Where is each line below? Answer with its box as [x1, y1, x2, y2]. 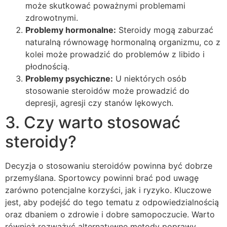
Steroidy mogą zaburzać [116, 24, 213, 35]
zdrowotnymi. [25, 12, 78, 23]
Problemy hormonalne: [25, 24, 116, 35]
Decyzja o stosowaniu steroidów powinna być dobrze [5, 160, 212, 171]
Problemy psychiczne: [25, 73, 113, 84]
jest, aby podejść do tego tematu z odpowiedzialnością [5, 197, 219, 207]
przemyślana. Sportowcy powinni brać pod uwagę [5, 172, 199, 183]
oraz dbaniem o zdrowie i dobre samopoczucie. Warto [5, 209, 215, 219]
